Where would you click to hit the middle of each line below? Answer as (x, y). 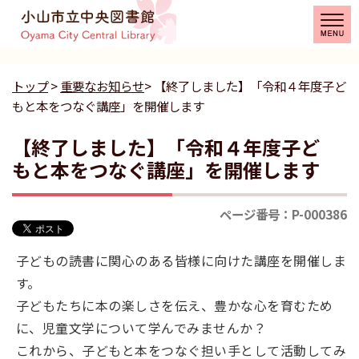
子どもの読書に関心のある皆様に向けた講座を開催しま (182, 260)
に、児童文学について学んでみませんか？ (141, 328)
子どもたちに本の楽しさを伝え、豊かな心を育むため (175, 305)
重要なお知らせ (102, 86)
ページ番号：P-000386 (283, 214)
